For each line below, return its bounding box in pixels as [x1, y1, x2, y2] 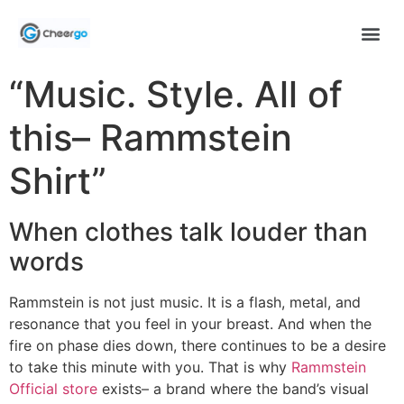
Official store [9, 380, 97, 399]
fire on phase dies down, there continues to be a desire [9, 336, 386, 355]
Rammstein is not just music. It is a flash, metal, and [9, 293, 361, 312]
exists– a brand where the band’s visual [97, 380, 369, 399]
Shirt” [9, 159, 106, 204]
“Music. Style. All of [9, 72, 343, 117]
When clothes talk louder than [9, 216, 368, 248]
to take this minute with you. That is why [9, 358, 291, 377]
